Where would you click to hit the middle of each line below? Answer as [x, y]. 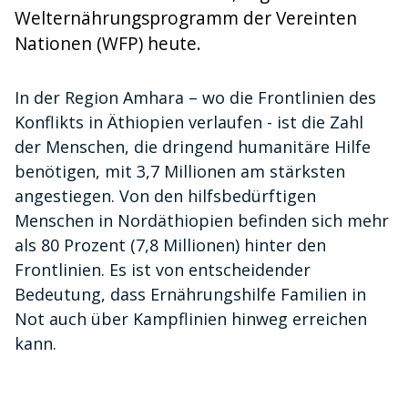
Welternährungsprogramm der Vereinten [186, 18]
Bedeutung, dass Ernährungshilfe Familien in [190, 294]
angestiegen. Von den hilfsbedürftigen [165, 196]
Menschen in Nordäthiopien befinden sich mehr [202, 220]
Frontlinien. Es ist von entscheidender [163, 270]
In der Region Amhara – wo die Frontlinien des [195, 97]
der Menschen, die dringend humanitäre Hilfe [193, 147]
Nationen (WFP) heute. [108, 43]
